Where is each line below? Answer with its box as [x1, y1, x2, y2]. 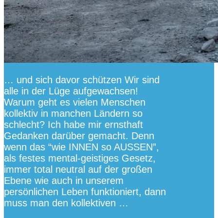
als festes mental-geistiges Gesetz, [4, 153, 156, 164]
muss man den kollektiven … [4, 198, 128, 209]
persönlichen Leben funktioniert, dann [4, 186, 166, 198]
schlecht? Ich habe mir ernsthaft [4, 119, 143, 130]
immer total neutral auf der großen [4, 164, 152, 175]
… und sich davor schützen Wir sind [4, 74, 160, 86]
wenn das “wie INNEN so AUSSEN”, [4, 142, 159, 153]
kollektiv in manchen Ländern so [4, 108, 143, 119]
